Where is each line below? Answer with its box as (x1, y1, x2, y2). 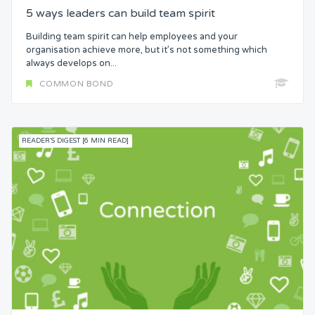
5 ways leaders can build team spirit (26, 6, 215, 20)
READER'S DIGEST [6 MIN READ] (22, 136, 129, 146)
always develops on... (26, 57, 117, 69)
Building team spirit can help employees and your (26, 30, 238, 42)
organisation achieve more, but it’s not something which (26, 44, 267, 56)
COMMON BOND (39, 79, 114, 89)
